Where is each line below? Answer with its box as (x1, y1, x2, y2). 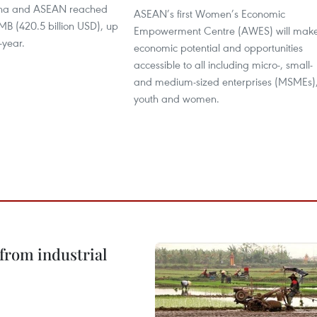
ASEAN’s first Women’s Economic (134, 6, 285, 21)
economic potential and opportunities (134, 40, 303, 54)
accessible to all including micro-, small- (134, 57, 313, 71)
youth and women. (134, 91, 219, 105)
